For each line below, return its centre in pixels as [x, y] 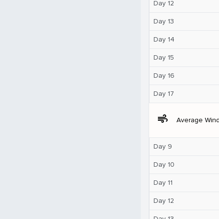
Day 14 [164, 39]
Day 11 [163, 182]
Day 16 [164, 75]
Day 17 [164, 93]
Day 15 [164, 57]
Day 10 [164, 164]
